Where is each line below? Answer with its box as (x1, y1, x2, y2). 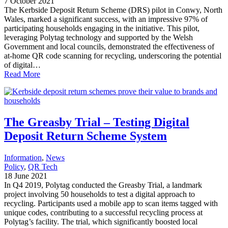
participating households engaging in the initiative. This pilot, (4, 24, 199, 33)
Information (4, 153, 42, 162)
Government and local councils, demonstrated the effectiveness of (4, 42, 214, 51)
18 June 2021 (4, 172, 47, 181)
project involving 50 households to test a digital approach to (4, 190, 195, 199)
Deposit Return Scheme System (4, 129, 167, 143)
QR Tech (28, 162, 58, 172)
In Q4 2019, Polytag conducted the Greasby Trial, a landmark (4, 181, 202, 190)
